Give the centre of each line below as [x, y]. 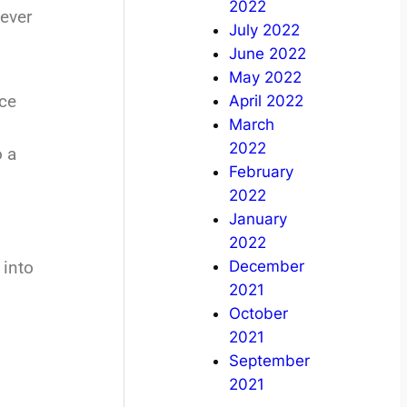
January [258, 219]
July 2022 [264, 30]
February [261, 172]
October [258, 314]
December [266, 267]
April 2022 [266, 101]
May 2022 [265, 78]
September [269, 361]
